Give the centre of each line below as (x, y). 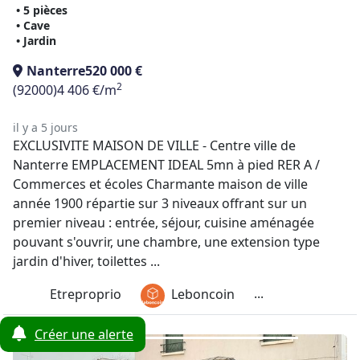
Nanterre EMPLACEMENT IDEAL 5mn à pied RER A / (166, 165)
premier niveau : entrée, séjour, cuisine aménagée (164, 223)
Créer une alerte (84, 334)
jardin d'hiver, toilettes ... (86, 261)
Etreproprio (86, 295)
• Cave (33, 25)
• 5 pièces (42, 10)
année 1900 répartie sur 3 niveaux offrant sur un (160, 203)
